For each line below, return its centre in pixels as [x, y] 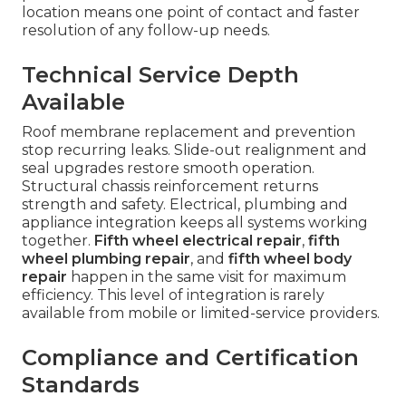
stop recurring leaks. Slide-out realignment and [194, 150]
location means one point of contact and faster [191, 12]
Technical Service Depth [160, 74]
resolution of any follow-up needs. [146, 30]
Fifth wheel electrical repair [198, 240]
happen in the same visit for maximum [207, 276]
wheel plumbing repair [106, 258]
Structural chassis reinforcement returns [170, 186]
